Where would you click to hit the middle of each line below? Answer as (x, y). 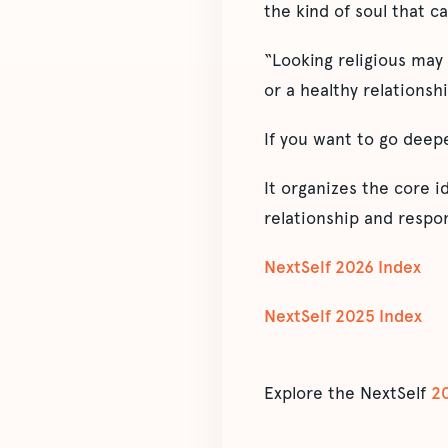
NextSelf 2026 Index (342, 267)
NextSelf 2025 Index (343, 316)
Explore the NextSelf (347, 393)
